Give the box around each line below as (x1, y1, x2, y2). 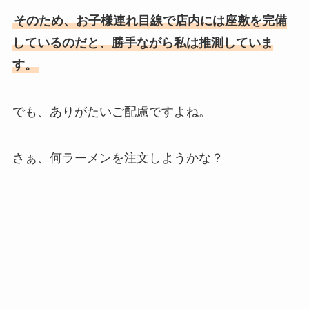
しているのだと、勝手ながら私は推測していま (12, 35, 273, 50)
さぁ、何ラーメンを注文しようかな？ (12, 151, 223, 166)
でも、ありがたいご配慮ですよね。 (12, 104, 211, 119)
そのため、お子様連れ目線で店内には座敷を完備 (13, 13, 287, 28)
